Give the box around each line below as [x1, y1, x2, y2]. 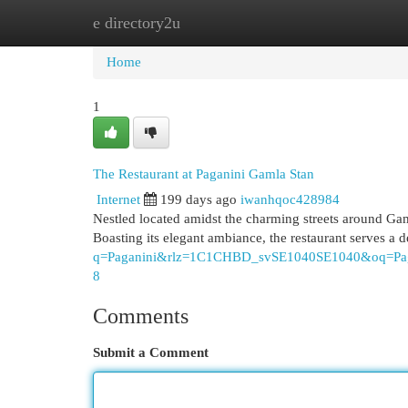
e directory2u [93, 14, 180, 32]
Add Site [309, 15, 358, 30]
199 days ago [160, 192, 237, 207]
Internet [97, 192, 140, 207]
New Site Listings [182, 15, 281, 30]
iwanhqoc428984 [240, 192, 340, 207]
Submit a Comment [93, 345, 209, 360]
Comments [93, 304, 189, 328]
